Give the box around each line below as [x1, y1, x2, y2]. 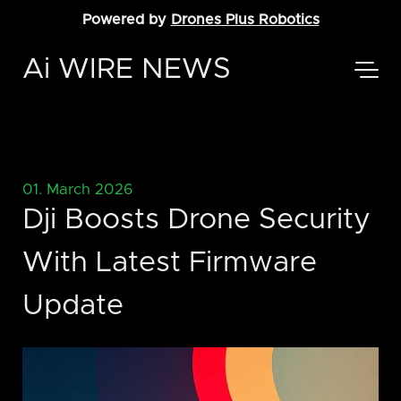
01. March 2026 [22, 183, 132, 197]
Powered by [81, 13, 171, 27]
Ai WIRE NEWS [22, 55, 231, 84]
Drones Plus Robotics [170, 13, 320, 27]
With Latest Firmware [22, 249, 317, 278]
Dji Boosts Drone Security [22, 206, 371, 235]
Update [22, 292, 124, 321]
